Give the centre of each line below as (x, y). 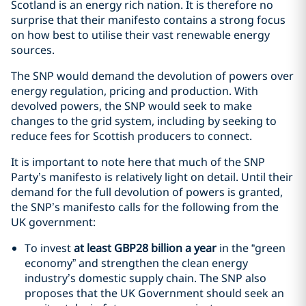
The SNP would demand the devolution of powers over (152, 76)
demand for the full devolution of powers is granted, (147, 192)
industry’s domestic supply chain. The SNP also (145, 278)
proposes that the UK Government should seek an (154, 293)
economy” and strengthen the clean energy (136, 263)
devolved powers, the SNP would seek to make (131, 106)
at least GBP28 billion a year (145, 248)
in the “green (251, 248)
